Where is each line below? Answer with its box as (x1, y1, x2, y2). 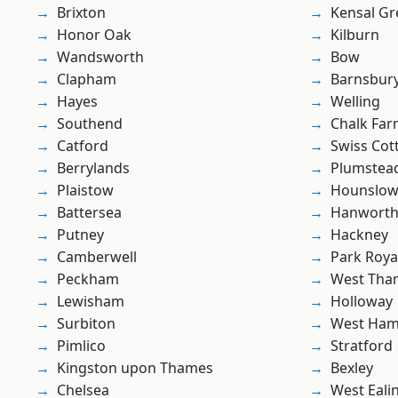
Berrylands (57, 158, 130, 179)
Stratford (330, 336, 393, 356)
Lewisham (57, 291, 124, 312)
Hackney (330, 225, 388, 245)
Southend (57, 114, 123, 134)
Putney (57, 225, 104, 245)
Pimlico (57, 336, 106, 356)
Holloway (330, 291, 393, 312)
